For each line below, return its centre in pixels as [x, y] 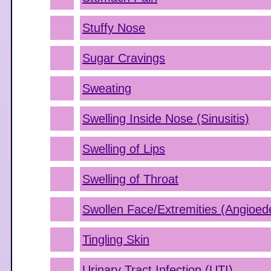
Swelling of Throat [130, 179]
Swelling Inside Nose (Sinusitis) [166, 119]
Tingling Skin [116, 240]
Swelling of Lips [124, 149]
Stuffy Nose [114, 28]
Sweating [107, 88]
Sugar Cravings [124, 58]
